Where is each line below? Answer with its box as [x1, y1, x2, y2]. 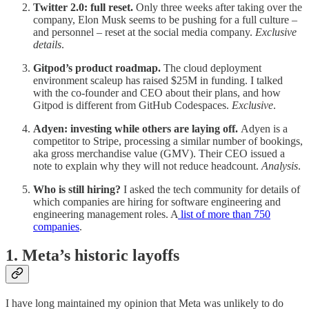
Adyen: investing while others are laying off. [33, 122, 241, 134]
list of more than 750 [178, 208, 270, 220]
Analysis [261, 159, 298, 172]
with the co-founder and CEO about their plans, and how [33, 86, 281, 99]
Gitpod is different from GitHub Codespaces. [33, 99, 232, 111]
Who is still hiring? [33, 183, 121, 195]
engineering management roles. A [33, 208, 178, 220]
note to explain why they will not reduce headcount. [33, 159, 261, 172]
